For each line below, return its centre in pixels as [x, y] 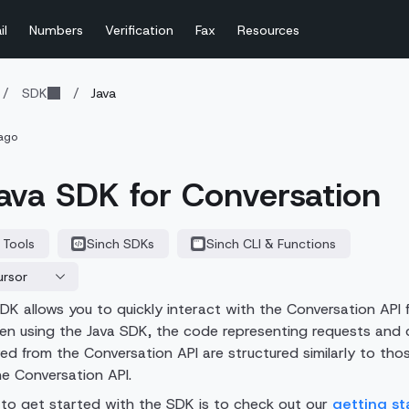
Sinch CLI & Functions [271, 244]
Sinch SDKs [120, 244]
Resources [269, 30]
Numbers [57, 30]
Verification [140, 30]
